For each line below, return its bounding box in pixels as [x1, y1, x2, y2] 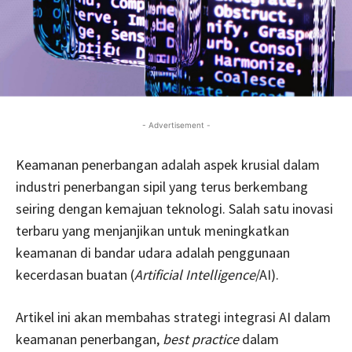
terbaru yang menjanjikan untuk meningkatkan [16, 221, 289, 240]
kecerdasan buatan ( [16, 265, 134, 284]
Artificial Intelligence [134, 265, 255, 284]
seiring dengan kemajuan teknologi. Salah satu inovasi [16, 199, 333, 218]
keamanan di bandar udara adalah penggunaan [16, 243, 290, 262]
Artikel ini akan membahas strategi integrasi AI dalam [16, 307, 331, 326]
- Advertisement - [141, 119, 211, 130]
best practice [163, 329, 239, 348]
